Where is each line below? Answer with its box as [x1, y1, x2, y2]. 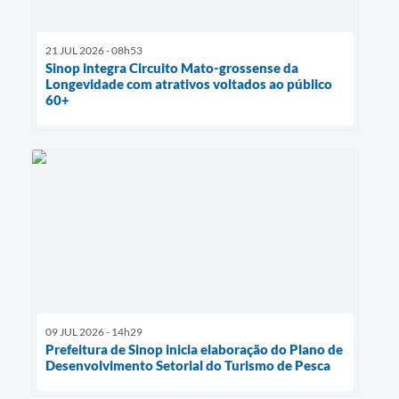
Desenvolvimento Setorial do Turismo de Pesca [45, 357, 330, 374]
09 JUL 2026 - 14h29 [45, 325, 142, 339]
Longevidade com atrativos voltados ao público [45, 76, 332, 93]
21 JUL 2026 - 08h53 [45, 44, 142, 58]
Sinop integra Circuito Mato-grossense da [45, 60, 298, 77]
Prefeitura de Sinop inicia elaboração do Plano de [45, 341, 343, 358]
